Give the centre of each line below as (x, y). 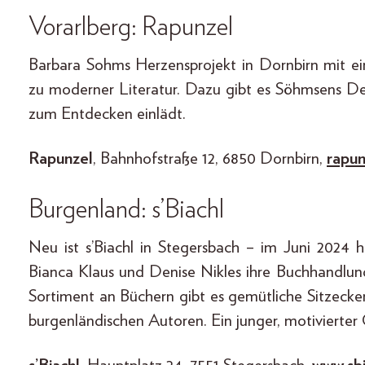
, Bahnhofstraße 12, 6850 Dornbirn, (210, 158)
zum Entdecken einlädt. (107, 113)
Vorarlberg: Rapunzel (131, 26)
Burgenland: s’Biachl (126, 209)
